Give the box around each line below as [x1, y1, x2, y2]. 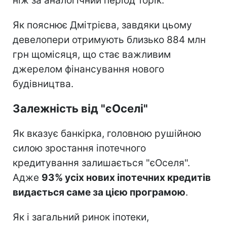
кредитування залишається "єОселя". [13, 157, 190, 169]
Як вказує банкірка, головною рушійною [13, 127, 201, 139]
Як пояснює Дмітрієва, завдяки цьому [13, 19, 192, 31]
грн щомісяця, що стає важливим [13, 48, 171, 60]
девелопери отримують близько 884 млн [13, 33, 206, 46]
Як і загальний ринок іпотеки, [13, 211, 149, 223]
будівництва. [13, 78, 73, 90]
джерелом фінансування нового [13, 63, 164, 75]
